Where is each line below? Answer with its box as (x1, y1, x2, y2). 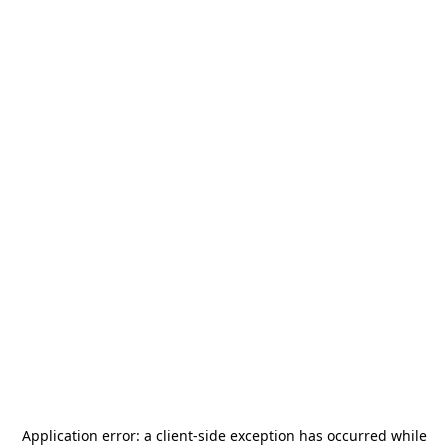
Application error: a (21, 426, 156, 445)
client (155, 426, 193, 445)
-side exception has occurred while (192, 426, 427, 445)
